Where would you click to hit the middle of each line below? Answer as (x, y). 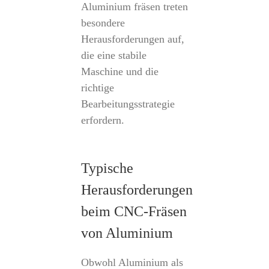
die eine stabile (113, 55)
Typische (107, 168)
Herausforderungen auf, (132, 39)
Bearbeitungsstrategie (128, 104)
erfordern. (102, 120)
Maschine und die (119, 71)
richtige (97, 88)
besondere (103, 23)
